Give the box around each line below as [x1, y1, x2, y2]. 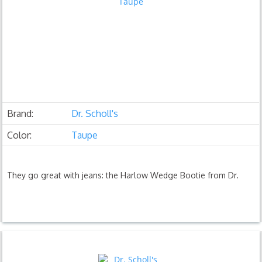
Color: [7, 129, 32, 141]
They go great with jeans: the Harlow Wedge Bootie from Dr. [7, 170, 239, 180]
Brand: [7, 107, 34, 119]
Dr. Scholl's [71, 107, 119, 119]
